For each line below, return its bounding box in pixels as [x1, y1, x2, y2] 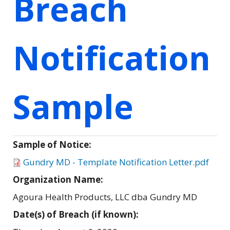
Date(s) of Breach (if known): [13, 208, 141, 220]
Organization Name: [13, 173, 105, 185]
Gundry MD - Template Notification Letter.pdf [23, 156, 209, 168]
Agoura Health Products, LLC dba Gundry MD [13, 190, 197, 203]
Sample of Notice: [13, 138, 93, 150]
